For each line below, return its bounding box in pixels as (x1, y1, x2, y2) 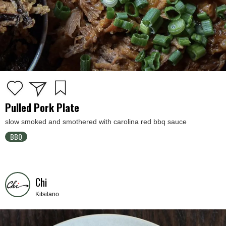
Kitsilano (35, 190, 59, 198)
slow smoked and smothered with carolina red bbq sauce (5, 117, 187, 126)
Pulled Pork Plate (5, 99, 79, 115)
